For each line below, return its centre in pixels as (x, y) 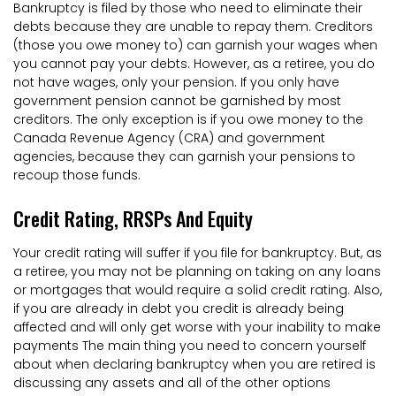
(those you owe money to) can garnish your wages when (195, 45)
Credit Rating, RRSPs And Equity (133, 218)
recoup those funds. (77, 175)
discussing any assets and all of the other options (172, 382)
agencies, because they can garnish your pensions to (184, 156)
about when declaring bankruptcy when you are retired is (194, 364)
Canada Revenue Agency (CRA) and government (169, 137)
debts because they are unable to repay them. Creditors (193, 26)
